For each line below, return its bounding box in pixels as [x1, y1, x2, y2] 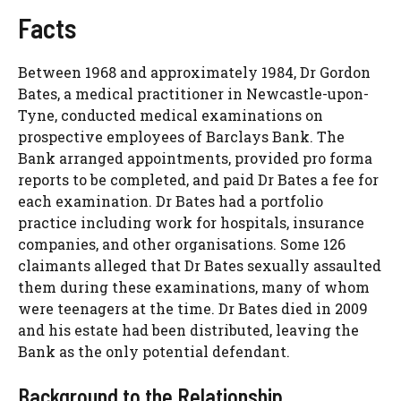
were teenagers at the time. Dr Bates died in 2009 [18, 299, 368, 319]
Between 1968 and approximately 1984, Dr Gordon [18, 63, 371, 82]
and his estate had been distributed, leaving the [18, 320, 359, 340]
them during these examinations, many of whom [18, 277, 370, 297]
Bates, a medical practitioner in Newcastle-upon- [18, 84, 369, 104]
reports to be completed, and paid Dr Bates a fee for [18, 170, 379, 190]
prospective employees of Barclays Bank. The [18, 127, 345, 147]
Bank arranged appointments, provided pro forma [18, 149, 372, 168]
